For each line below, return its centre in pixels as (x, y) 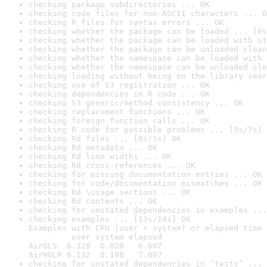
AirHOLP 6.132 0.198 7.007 (95, 255)
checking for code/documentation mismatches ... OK (145, 183)
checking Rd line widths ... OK (100, 156)
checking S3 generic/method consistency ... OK (136, 103)
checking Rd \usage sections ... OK (110, 192)
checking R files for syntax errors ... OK (126, 22)
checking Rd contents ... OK (93, 201)
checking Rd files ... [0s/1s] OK (105, 139)
